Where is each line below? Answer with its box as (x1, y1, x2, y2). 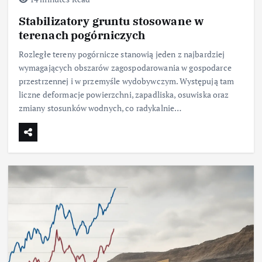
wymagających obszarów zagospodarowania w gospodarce (18, 61, 232, 73)
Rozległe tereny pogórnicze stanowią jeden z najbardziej (18, 48, 225, 60)
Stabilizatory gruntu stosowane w (18, 13, 204, 28)
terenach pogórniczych (18, 27, 146, 42)
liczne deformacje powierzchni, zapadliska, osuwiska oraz (18, 88, 229, 100)
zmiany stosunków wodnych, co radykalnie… (18, 102, 182, 113)
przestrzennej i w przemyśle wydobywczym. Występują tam (18, 75, 235, 87)
